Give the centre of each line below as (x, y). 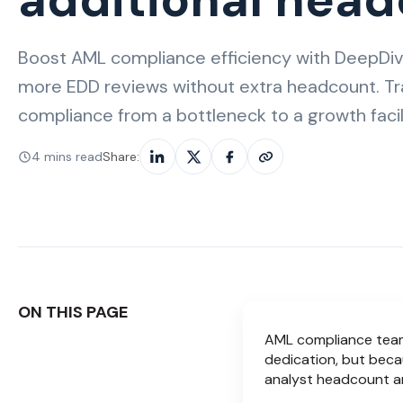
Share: (121, 156)
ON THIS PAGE (73, 313)
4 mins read (67, 156)
